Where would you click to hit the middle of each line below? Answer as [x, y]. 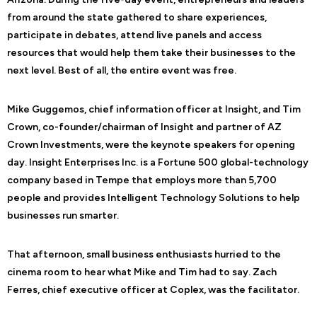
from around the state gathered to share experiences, [137, 17]
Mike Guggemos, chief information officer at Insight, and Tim [154, 109]
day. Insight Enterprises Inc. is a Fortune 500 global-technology [158, 162]
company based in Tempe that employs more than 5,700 [142, 180]
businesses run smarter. [63, 215]
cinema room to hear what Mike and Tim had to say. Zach [142, 272]
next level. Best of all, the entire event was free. [122, 70]
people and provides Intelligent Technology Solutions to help [154, 197]
